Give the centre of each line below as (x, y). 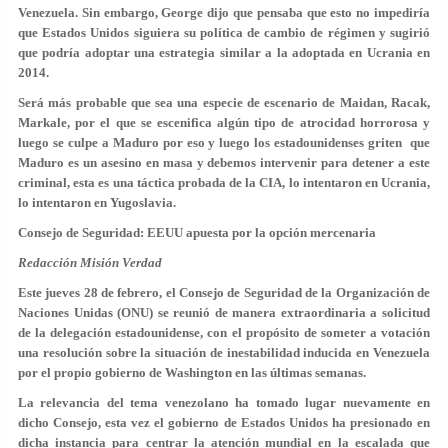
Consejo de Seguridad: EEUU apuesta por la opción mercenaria (197, 232)
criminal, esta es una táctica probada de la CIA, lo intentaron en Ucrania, (224, 182)
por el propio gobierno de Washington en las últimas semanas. (192, 372)
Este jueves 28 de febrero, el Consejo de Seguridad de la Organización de (224, 292)
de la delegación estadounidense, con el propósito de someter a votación (224, 332)
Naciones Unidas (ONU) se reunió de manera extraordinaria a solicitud (224, 312)
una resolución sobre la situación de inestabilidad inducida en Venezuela (224, 352)
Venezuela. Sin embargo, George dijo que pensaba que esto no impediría (224, 12)
